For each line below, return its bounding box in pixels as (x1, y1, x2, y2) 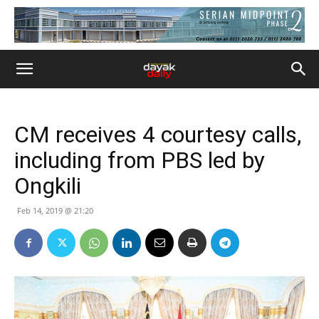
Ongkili (14, 172, 81, 199)
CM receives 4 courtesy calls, (14, 121, 301, 148)
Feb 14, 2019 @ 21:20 (17, 205, 93, 216)
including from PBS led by (14, 147, 265, 174)
